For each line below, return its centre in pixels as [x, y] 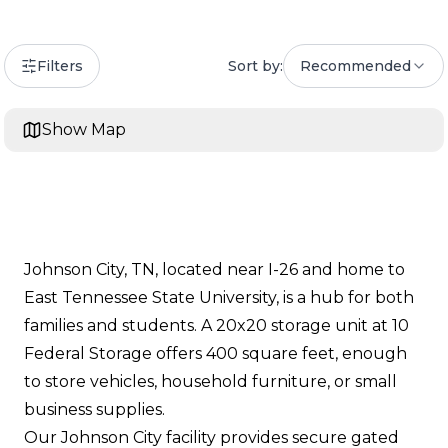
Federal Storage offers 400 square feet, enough [215, 353]
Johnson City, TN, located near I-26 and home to [214, 269]
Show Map [84, 129]
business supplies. [94, 409]
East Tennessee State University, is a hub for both [219, 297]
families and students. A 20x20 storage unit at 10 [216, 325]
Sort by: [255, 66]
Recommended [355, 66]
